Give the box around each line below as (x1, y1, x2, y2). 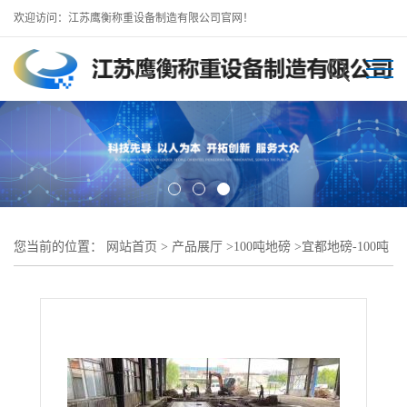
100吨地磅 (233, 239, 291, 253)
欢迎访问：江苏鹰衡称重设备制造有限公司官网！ (14, 12, 253, 25)
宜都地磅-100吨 (302, 239, 389, 253)
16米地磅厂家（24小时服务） (14, 275, 179, 290)
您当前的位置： (14, 239, 106, 253)
